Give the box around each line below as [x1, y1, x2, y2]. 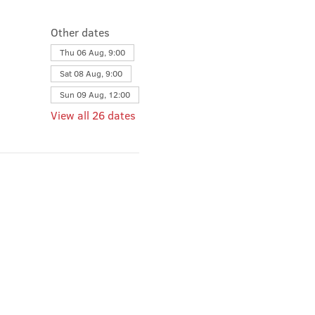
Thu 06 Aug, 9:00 [59, 46, 125, 58]
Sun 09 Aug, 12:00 [59, 88, 130, 101]
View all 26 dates [50, 107, 136, 123]
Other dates [50, 24, 110, 40]
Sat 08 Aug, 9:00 [59, 67, 122, 79]
